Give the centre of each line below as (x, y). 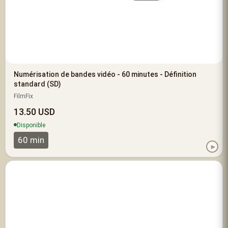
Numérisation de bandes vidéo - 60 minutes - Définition (105, 75)
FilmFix (23, 96)
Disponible (31, 125)
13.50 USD (34, 112)
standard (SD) (37, 84)
